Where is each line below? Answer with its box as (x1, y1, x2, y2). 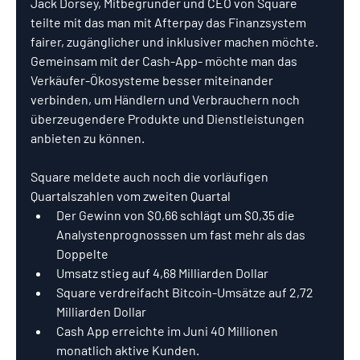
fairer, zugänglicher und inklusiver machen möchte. (31, 34, 318, 49)
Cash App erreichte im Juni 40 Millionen (56, 323, 280, 338)
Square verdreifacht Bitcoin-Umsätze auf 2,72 (56, 284, 316, 300)
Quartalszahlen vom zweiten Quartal (31, 188, 231, 203)
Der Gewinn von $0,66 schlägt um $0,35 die (56, 207, 297, 223)
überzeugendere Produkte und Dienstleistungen (31, 111, 307, 126)
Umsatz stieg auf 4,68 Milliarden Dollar (56, 265, 271, 280)
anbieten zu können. (31, 130, 145, 145)
